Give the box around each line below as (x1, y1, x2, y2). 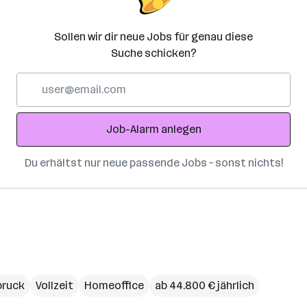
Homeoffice (84, 279, 144, 292)
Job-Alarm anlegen (106, 123, 201, 136)
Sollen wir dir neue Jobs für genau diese (54, 30, 253, 43)
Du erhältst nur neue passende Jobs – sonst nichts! (24, 156, 283, 169)
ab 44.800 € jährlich (155, 279, 254, 292)
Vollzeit (36, 279, 73, 292)
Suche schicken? (110, 47, 197, 60)
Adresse (16, 106, 58, 119)
